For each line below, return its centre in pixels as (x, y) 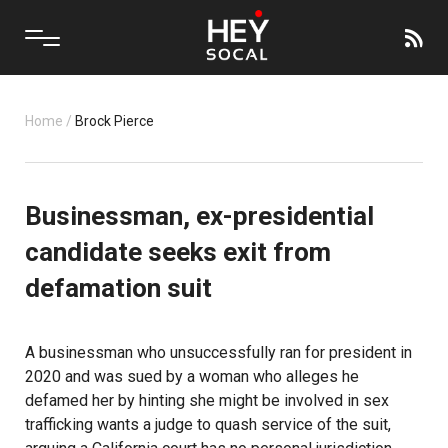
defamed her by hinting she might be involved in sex (207, 400)
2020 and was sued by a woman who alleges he (192, 376)
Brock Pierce (114, 121)
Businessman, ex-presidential (199, 216)
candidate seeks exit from (178, 252)
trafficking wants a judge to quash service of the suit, (208, 424)
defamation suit (118, 288)
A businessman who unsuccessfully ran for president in (218, 352)
